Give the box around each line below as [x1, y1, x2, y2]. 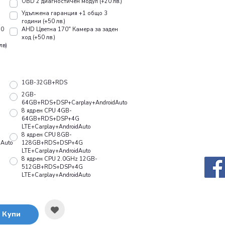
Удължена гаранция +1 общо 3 [22, 10, 107, 18]
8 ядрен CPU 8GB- [22, 131, 72, 139]
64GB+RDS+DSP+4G [22, 115, 79, 123]
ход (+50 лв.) [22, 34, 55, 42]
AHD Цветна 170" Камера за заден [22, 26, 118, 34]
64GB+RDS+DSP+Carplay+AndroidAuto [22, 99, 127, 107]
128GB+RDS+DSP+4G [22, 139, 83, 147]
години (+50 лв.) [22, 18, 65, 26]
